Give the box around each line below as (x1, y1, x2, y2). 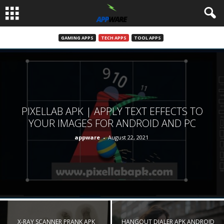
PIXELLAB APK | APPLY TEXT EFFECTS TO (21, 104, 203, 118)
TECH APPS (100, 34, 126, 41)
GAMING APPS (60, 34, 93, 41)
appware (74, 133, 100, 141)
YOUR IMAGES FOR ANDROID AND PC (28, 116, 196, 130)
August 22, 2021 (107, 133, 148, 141)
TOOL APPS (133, 34, 161, 41)
